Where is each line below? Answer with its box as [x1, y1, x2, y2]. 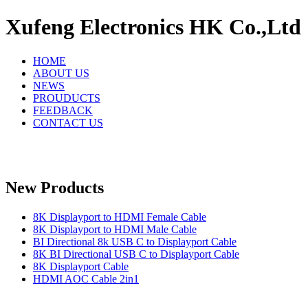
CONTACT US [33, 116, 103, 129]
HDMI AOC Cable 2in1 [33, 272, 139, 285]
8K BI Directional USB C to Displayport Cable [33, 247, 239, 260]
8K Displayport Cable [33, 260, 129, 272]
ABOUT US [33, 67, 89, 79]
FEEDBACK [33, 104, 93, 116]
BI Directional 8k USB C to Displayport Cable [33, 235, 236, 247]
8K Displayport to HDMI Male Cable [33, 223, 197, 235]
